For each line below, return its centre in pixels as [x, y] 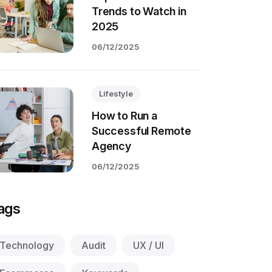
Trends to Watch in [139, 11]
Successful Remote [141, 131]
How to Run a [124, 116]
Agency [111, 146]
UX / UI [148, 245]
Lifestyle [116, 93]
